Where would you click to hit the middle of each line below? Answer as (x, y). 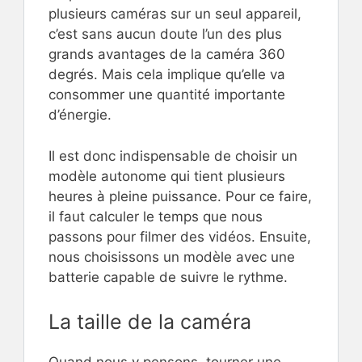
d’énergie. (80, 115)
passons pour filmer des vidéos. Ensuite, (180, 236)
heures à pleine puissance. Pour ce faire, (180, 196)
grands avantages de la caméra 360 (167, 54)
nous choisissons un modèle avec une (172, 257)
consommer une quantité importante (167, 95)
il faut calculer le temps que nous (156, 216)
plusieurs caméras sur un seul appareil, (175, 14)
